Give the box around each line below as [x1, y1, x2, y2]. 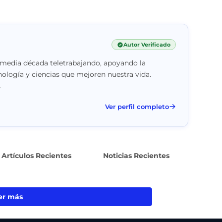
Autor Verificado [123, 41, 170, 49]
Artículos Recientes [1, 151, 72, 160]
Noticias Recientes [103, 151, 170, 160]
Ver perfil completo [105, 102, 169, 111]
